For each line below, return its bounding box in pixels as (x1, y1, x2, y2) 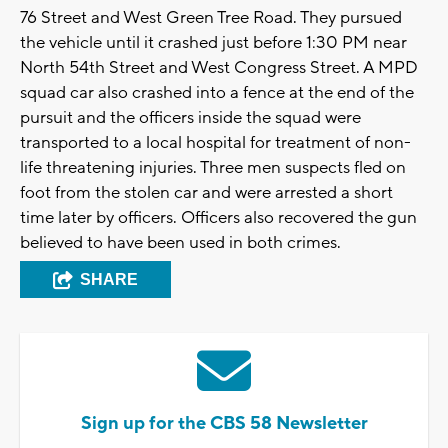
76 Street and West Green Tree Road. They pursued (20, 7, 402, 30)
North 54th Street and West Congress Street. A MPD (20, 57, 418, 80)
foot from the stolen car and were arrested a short (20, 182, 393, 205)
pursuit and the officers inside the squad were (20, 107, 361, 130)
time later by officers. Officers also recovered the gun (20, 207, 417, 230)
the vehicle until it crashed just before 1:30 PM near (20, 32, 407, 55)
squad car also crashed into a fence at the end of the (20, 82, 414, 105)
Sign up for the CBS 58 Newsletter (80, 412, 368, 436)
